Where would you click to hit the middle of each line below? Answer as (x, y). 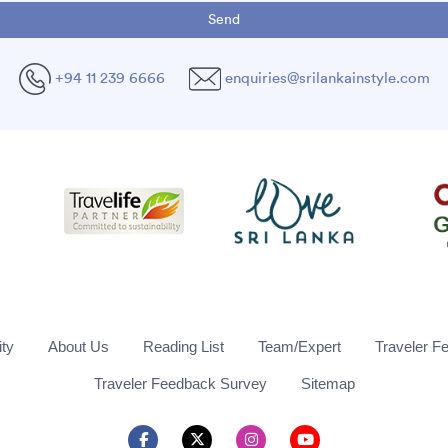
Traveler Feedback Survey (180, 383)
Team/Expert (299, 346)
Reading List (183, 346)
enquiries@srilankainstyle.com (327, 78)
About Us (78, 346)
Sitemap (327, 383)
